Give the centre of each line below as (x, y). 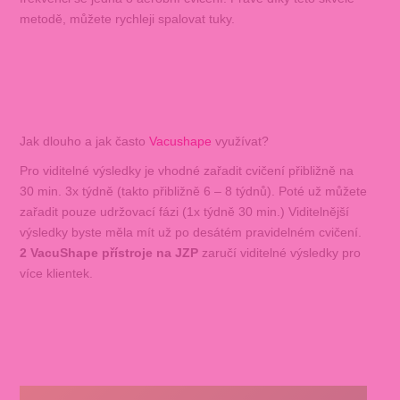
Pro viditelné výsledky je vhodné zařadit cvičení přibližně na (186, 170)
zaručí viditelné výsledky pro (281, 252)
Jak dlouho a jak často (84, 141)
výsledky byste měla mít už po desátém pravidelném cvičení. (190, 232)
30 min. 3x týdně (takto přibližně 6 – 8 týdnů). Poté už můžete (193, 191)
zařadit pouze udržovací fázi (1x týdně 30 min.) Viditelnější (184, 211)
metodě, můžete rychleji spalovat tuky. (127, 18)
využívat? (242, 141)
